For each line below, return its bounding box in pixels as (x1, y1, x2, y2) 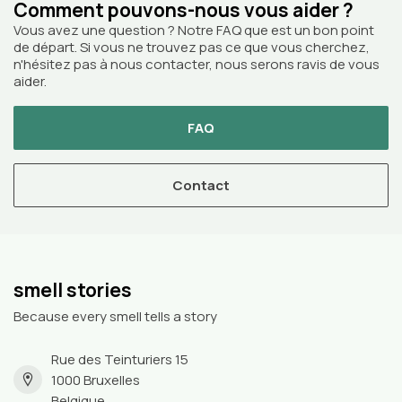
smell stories (13, 276, 132, 302)
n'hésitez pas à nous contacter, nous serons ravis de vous (13, 54, 380, 74)
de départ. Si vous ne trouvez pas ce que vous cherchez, (13, 37, 370, 57)
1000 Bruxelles (51, 370, 140, 389)
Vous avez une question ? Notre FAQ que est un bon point (13, 20, 374, 39)
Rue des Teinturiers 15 (51, 349, 188, 369)
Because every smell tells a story (13, 306, 217, 326)
